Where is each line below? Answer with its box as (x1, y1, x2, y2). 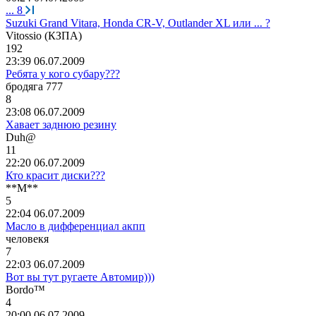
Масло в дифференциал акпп (6, 219, 145, 232)
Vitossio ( (6, 29, 48, 42)
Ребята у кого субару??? (6, 67, 120, 80)
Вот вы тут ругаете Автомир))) (6, 270, 154, 283)
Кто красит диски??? (6, 169, 105, 181)
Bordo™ (6, 283, 45, 296)
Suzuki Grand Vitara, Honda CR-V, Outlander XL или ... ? (6, 16, 270, 29)
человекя (6, 232, 49, 245)
